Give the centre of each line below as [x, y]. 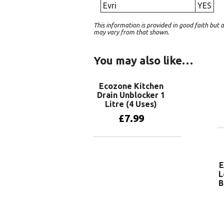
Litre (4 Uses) [131, 104]
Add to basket [137, 147]
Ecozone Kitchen [131, 86]
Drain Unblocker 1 [131, 95]
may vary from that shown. [131, 32]
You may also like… [143, 60]
